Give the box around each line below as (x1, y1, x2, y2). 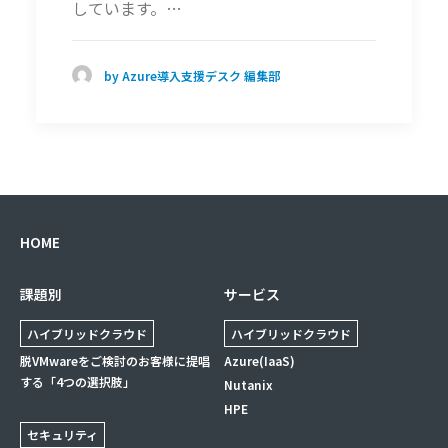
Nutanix (224, 375, 273, 393)
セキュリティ (27, 426, 98, 444)
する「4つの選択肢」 (20, 372, 135, 390)
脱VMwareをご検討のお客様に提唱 (20, 351, 210, 369)
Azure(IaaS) (224, 351, 295, 369)
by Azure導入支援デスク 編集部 (104, 66, 280, 84)
